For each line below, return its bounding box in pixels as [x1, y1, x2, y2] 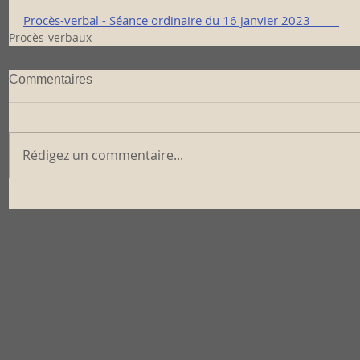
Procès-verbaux [9, 30, 92, 45]
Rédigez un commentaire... [22, 146, 183, 164]
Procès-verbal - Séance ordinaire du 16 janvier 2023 [23, 12, 339, 28]
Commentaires [9, 72, 92, 86]
